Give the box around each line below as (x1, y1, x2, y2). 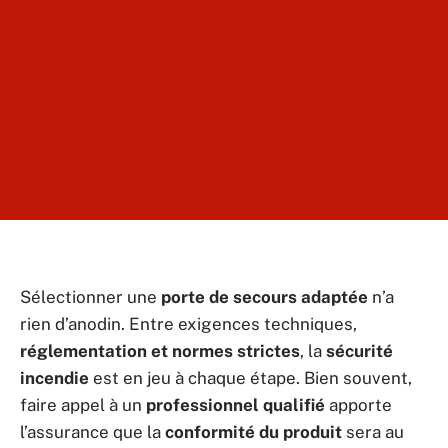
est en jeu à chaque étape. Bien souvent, (89, 368, 412, 388)
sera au (342, 422, 404, 442)
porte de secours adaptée (161, 287, 368, 307)
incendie (20, 368, 89, 388)
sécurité (326, 341, 393, 361)
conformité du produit (165, 422, 342, 442)
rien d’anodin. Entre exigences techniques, (20, 314, 357, 334)
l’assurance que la (20, 422, 165, 442)
